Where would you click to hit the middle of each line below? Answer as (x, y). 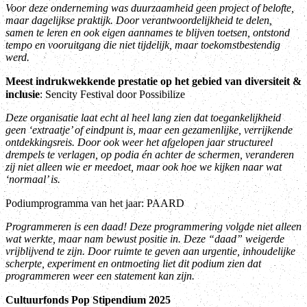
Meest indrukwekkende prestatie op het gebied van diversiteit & (153, 82)
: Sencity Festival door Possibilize (112, 95)
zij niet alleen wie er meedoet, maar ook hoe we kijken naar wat (144, 167)
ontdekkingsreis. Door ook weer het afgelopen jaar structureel (139, 143)
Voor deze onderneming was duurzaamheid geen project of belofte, (150, 8)
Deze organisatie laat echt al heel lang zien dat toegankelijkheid (143, 118)
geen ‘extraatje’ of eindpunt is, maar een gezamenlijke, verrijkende (149, 130)
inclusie (23, 95)
